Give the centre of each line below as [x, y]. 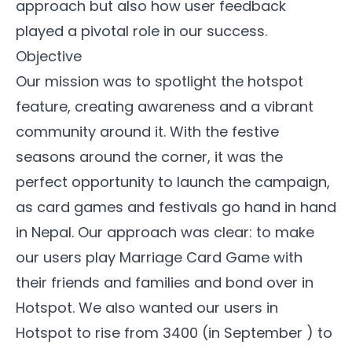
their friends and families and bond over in [165, 282]
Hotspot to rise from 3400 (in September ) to [174, 333]
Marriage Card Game [194, 257]
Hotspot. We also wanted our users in [147, 308]
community [58, 132]
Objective [49, 56]
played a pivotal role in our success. [141, 31]
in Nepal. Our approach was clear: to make [165, 232]
